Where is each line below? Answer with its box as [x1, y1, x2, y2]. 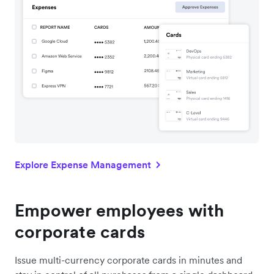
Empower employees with [15, 199, 224, 222]
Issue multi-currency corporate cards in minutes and [15, 254, 242, 267]
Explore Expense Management [15, 158, 151, 171]
